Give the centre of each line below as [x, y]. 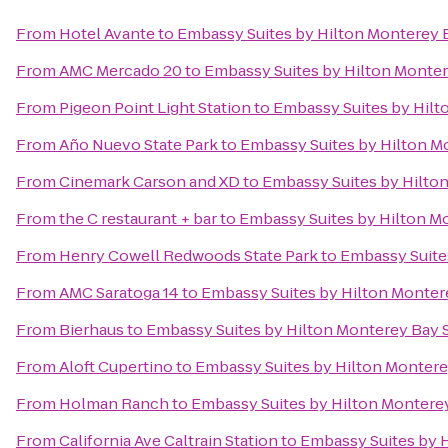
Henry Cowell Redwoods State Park [188, 255]
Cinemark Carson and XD [149, 181]
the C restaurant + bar [138, 218]
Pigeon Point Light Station [155, 107]
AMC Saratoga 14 [119, 292]
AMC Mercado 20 [120, 70]
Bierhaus [91, 329]
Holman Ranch [114, 403]
